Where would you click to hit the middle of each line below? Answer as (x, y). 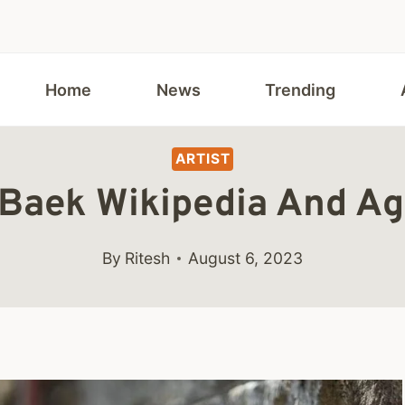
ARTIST (202, 158)
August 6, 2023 (245, 259)
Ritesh (147, 259)
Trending (301, 89)
